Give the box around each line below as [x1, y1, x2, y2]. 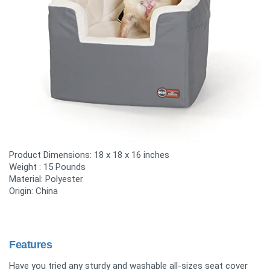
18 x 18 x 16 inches [94, 149, 169, 161]
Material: [9, 174, 45, 185]
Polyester [45, 174, 83, 185]
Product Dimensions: [9, 149, 94, 161]
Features [9, 239, 52, 251]
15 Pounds [43, 162, 86, 173]
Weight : [9, 162, 43, 173]
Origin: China [9, 186, 58, 197]
